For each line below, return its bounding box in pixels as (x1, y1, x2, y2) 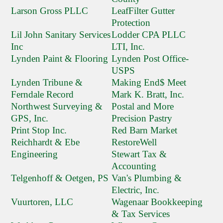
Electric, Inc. (111, 185, 159, 196)
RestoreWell (111, 137, 157, 148)
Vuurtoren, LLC (11, 197, 74, 208)
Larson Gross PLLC (11, 5, 89, 16)
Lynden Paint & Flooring (11, 53, 109, 64)
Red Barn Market (111, 125, 177, 136)
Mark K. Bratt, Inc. (111, 89, 184, 100)
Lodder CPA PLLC (111, 29, 186, 40)
